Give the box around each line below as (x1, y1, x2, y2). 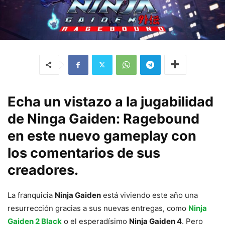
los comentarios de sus (8, 144, 160, 161)
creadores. (8, 161, 78, 178)
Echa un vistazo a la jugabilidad (8, 93, 213, 110)
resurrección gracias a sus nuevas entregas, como (8, 203, 188, 213)
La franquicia (8, 190, 55, 200)
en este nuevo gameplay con (8, 127, 196, 144)
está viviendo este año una (101, 190, 198, 200)
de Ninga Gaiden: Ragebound (8, 110, 199, 127)
